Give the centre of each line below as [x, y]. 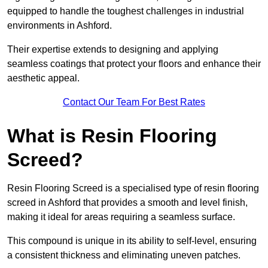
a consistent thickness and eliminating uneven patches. [125, 255]
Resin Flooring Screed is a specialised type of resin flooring [133, 188]
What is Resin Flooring [112, 136]
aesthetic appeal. [43, 78]
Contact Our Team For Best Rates [134, 102]
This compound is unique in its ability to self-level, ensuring [132, 241]
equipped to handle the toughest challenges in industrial [126, 11]
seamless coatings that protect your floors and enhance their [134, 64]
